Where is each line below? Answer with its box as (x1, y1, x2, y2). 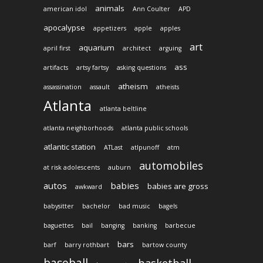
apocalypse (43, 22, 85, 33)
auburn (108, 163, 131, 172)
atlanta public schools (122, 124, 188, 133)
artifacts (43, 63, 68, 72)
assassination (43, 83, 82, 92)
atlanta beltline (100, 104, 147, 113)
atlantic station (43, 141, 96, 153)
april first (43, 44, 70, 53)
